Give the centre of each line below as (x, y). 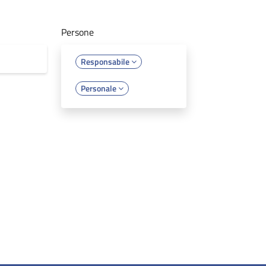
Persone (78, 32)
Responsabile (106, 61)
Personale (100, 88)
